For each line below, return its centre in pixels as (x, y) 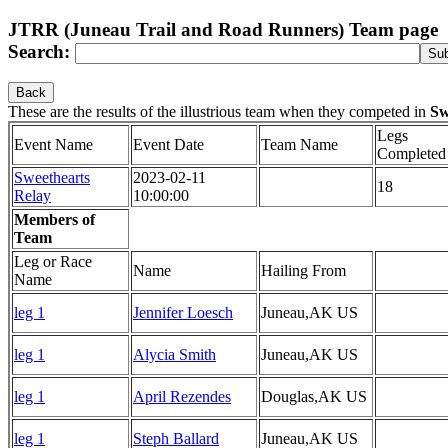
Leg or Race (53, 262)
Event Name (53, 145)
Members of (54, 220)
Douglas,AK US (314, 397)
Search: (41, 51)
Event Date (168, 145)
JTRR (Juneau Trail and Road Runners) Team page (223, 29)
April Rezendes (182, 397)
